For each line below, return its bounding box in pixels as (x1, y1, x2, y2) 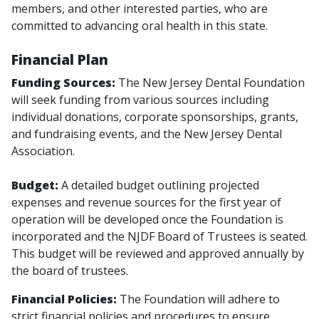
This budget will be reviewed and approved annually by (11, 246, 304, 262)
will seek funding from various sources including (11, 92, 269, 108)
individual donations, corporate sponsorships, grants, (11, 109, 298, 125)
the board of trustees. (11, 263, 128, 279)
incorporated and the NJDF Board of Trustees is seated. (11, 229, 308, 245)
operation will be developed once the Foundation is (11, 211, 283, 228)
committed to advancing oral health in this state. (11, 17, 268, 33)
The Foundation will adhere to (120, 291, 280, 308)
